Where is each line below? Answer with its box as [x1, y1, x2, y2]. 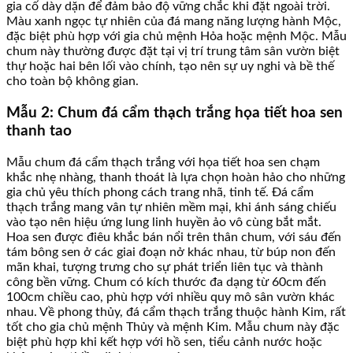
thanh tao [6, 123, 72, 139]
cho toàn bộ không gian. [6, 75, 139, 88]
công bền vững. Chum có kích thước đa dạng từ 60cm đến [6, 275, 326, 288]
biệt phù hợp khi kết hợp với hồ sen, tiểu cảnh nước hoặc [6, 335, 322, 348]
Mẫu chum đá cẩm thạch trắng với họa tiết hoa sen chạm [6, 155, 320, 169]
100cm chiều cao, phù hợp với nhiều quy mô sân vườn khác [6, 290, 335, 303]
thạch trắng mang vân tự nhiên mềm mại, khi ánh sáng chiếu [6, 200, 336, 214]
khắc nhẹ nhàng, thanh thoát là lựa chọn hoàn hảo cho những [6, 170, 345, 184]
